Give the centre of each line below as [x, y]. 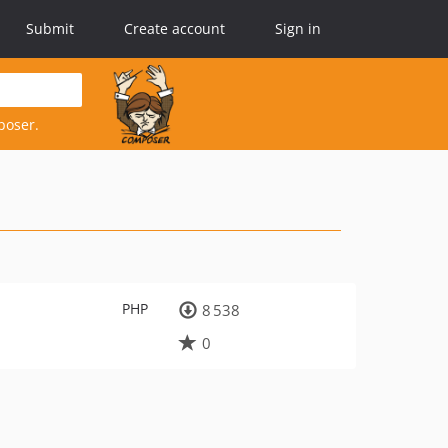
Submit [50, 28]
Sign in [298, 28]
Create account [174, 28]
